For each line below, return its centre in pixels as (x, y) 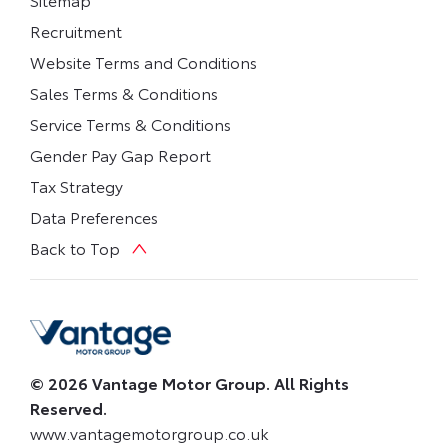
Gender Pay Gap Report (120, 154)
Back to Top (75, 247)
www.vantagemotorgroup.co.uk (149, 432)
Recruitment (76, 30)
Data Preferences (94, 216)
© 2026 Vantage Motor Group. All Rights (189, 382)
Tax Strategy (76, 185)
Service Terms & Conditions (130, 123)
